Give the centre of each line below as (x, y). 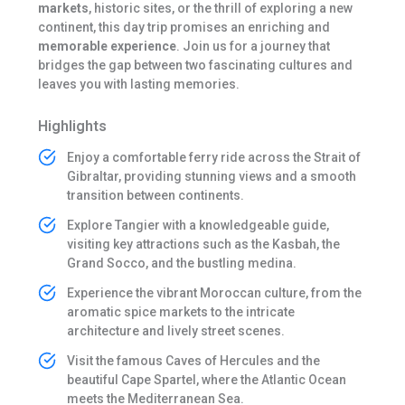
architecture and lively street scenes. (175, 330)
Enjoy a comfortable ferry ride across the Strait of (213, 157)
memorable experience (107, 46)
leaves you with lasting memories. (138, 84)
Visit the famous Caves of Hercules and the (193, 360)
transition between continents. (155, 195)
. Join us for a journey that (253, 46)
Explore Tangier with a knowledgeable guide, (198, 225)
